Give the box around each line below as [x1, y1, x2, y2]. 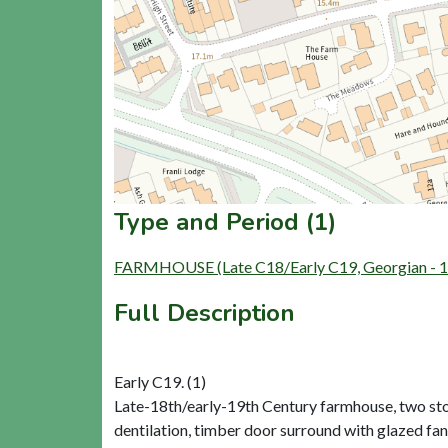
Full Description [114, 297, 295, 330]
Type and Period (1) [114, 206, 336, 239]
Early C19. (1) [114, 372, 206, 392]
